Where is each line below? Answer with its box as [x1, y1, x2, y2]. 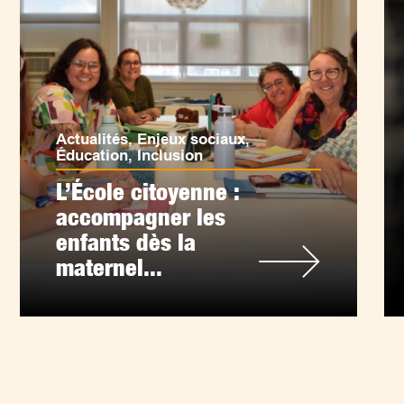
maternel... [56, 253, 163, 281]
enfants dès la [56, 228, 197, 256]
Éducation [56, 147, 129, 164]
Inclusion [137, 147, 204, 164]
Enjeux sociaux [137, 131, 246, 148]
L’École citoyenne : [56, 178, 240, 206]
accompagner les [56, 203, 226, 231]
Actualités [56, 131, 129, 148]
